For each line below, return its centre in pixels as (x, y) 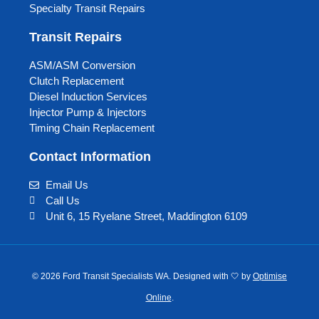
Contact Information (90, 156)
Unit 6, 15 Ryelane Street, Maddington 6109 (146, 216)
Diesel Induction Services (89, 96)
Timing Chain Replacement (92, 127)
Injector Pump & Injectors (88, 112)
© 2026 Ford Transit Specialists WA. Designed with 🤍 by (142, 277)
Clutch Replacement (77, 80)
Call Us (62, 200)
